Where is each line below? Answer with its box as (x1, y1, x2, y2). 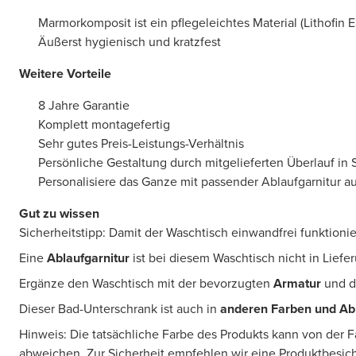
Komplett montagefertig (38, 115, 170, 133)
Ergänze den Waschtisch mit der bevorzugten (19, 274, 270, 292)
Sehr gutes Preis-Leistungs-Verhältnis (38, 134, 244, 153)
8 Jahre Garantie (38, 96, 130, 114)
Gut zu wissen (19, 204, 99, 222)
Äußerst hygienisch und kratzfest (38, 33, 221, 51)
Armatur (270, 274, 321, 292)
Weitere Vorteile (19, 64, 111, 83)
